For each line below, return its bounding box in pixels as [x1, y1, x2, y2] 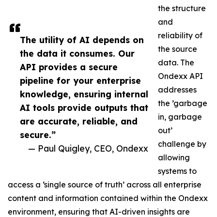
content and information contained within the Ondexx [8, 193, 208, 203]
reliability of [158, 31, 202, 41]
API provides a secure [20, 62, 118, 73]
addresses [158, 85, 197, 95]
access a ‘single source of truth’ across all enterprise [8, 180, 201, 190]
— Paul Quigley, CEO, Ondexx [28, 143, 148, 154]
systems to [158, 166, 197, 176]
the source [158, 44, 197, 54]
